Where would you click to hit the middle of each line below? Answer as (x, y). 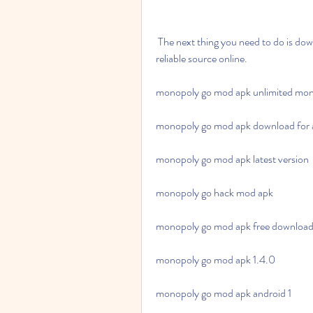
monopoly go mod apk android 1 (224, 293)
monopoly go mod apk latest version (232, 159)
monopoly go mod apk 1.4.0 (216, 260)
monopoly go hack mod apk (214, 192)
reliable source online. (202, 58)
